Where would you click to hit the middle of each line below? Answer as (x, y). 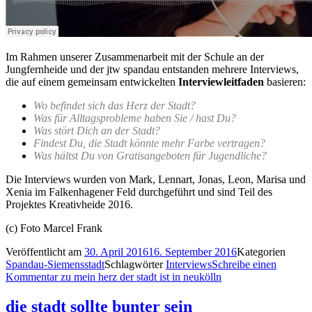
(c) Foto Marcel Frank (54, 228)
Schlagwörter (135, 265)
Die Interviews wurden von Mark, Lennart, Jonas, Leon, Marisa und (156, 180)
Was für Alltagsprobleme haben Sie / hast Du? (135, 118)
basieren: (286, 82)
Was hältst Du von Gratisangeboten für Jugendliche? (150, 156)
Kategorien (261, 252)
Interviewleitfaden (223, 82)
